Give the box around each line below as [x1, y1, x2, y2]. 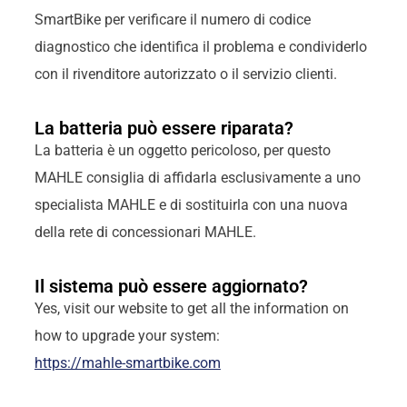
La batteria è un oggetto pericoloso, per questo [34, 142, 331, 160]
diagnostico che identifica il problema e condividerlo [34, 37, 367, 55]
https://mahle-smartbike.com [34, 354, 221, 372]
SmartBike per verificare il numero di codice [34, 10, 311, 28]
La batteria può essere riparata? [34, 117, 293, 140]
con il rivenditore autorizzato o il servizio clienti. [34, 65, 337, 83]
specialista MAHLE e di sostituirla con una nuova [34, 196, 348, 214]
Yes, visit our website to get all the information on [34, 300, 349, 318]
